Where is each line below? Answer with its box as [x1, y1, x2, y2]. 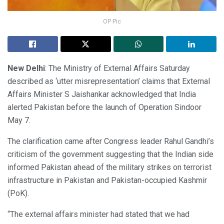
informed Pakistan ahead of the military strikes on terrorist [7, 162, 211, 172]
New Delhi [7, 63, 45, 73]
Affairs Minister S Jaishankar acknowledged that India [7, 89, 196, 99]
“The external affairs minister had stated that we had [7, 209, 189, 219]
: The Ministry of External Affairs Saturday [45, 63, 190, 73]
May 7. [7, 115, 30, 125]
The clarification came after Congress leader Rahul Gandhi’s [7, 136, 214, 146]
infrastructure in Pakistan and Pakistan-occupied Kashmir [7, 175, 207, 185]
